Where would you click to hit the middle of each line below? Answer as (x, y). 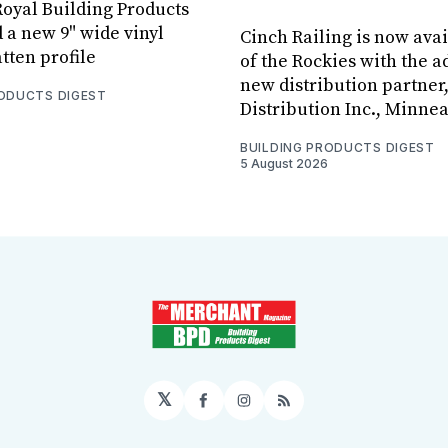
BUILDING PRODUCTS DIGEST (337, 147)
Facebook (245, 408)
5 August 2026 (284, 163)
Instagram (288, 408)
